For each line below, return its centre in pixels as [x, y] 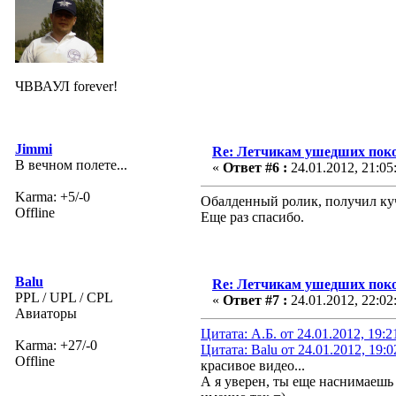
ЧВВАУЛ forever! [66, 86]
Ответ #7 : [255, 300]
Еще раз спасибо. [252, 217]
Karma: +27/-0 [56, 345]
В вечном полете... [71, 164]
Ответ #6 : [255, 167]
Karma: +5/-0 [53, 196]
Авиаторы [46, 313]
